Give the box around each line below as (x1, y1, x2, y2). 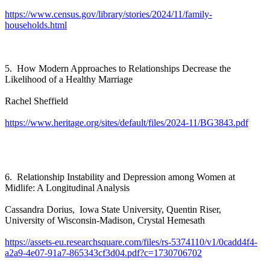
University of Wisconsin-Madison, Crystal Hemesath (5, 215, 212, 225)
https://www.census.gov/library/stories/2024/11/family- (5, 8, 212, 19)
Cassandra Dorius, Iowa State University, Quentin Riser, (5, 204, 224, 215)
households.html (5, 19, 67, 30)
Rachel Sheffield (5, 95, 68, 106)
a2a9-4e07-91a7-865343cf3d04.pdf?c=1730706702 (5, 247, 202, 258)
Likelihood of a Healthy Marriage (5, 74, 135, 84)
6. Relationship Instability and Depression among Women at (5, 171, 235, 182)
